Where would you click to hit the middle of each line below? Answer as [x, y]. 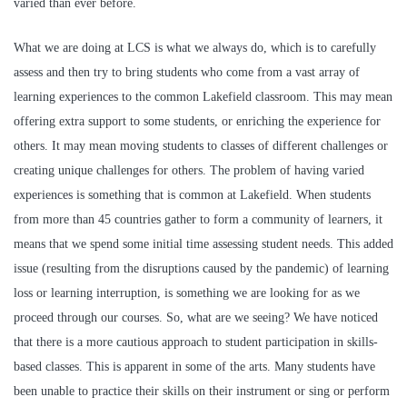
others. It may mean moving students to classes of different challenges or [201, 146]
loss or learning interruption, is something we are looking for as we [187, 293]
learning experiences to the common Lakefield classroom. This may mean [203, 97]
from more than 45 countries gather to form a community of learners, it [198, 220]
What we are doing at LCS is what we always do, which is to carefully [195, 48]
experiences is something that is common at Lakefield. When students [192, 195]
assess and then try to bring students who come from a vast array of [187, 73]
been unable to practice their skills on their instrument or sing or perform [202, 392]
